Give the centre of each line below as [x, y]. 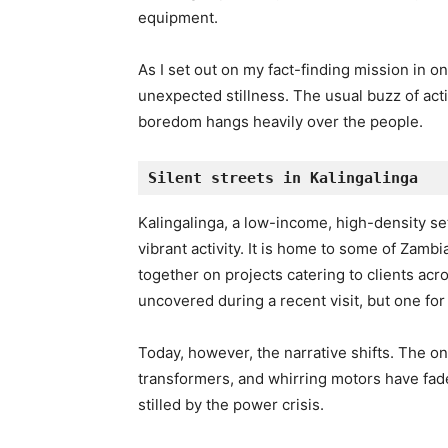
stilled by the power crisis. [231, 405]
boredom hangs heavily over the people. [280, 122]
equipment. [178, 18]
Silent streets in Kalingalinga [283, 178]
